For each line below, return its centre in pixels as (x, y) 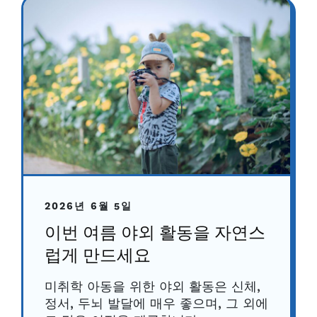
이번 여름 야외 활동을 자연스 (155, 235)
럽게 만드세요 (98, 257)
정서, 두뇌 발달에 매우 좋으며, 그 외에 (156, 304)
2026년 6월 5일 (89, 207)
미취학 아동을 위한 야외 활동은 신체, (152, 287)
